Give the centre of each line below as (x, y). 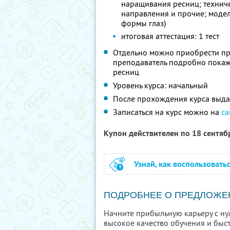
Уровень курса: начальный (160, 85)
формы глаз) (143, 23)
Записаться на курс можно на (167, 112)
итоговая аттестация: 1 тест (170, 36)
